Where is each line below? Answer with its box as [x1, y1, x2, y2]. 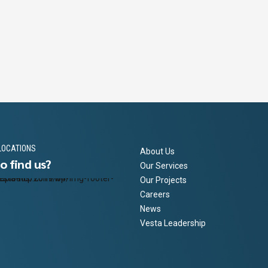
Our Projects [140, 175, 187, 185]
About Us [140, 147, 175, 157]
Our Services [140, 161, 188, 171]
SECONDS [32, 40, 70, 50]
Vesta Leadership [140, 218, 206, 229]
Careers [140, 190, 170, 200]
